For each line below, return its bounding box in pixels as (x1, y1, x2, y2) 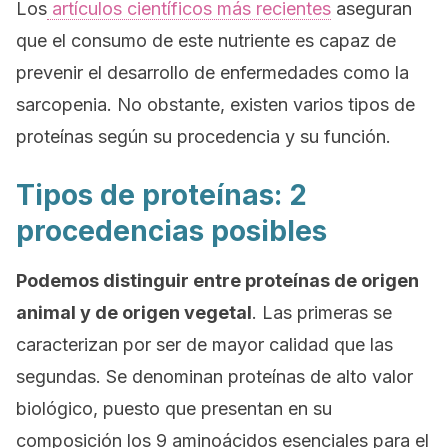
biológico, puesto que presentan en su (16, 398, 332, 419)
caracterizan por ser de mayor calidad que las (16, 334, 393, 355)
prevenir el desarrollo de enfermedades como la (16, 62, 409, 83)
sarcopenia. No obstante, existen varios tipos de (16, 94, 415, 115)
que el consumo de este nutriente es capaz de (16, 30, 396, 51)
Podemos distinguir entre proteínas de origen (16, 270, 419, 291)
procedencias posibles (16, 214, 327, 248)
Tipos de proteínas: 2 (16, 178, 307, 212)
